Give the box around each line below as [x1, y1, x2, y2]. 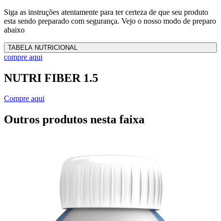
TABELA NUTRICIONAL [8, 43, 77, 51]
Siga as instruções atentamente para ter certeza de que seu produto [4, 7, 208, 16]
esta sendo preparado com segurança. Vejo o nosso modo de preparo [4, 16, 216, 25]
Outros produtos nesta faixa [4, 113, 145, 126]
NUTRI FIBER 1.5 [4, 71, 98, 84]
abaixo [4, 25, 25, 34]
